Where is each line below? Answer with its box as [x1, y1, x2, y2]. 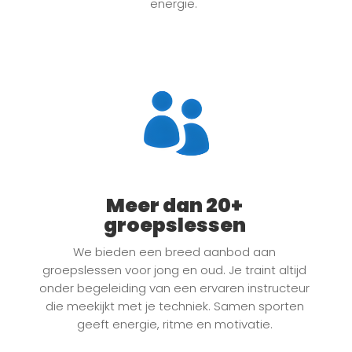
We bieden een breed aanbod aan [73, 244, 277, 261]
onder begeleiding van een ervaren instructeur [39, 280, 310, 297]
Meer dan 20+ [106, 192, 244, 220]
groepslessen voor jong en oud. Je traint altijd [42, 262, 307, 279]
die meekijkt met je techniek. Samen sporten [45, 298, 304, 315]
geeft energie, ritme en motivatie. [76, 316, 273, 333]
